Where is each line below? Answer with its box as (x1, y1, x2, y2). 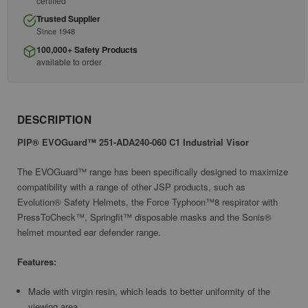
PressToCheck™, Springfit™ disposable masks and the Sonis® (17, 210, 272, 224)
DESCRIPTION (17, 111, 92, 127)
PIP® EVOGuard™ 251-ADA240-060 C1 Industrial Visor (17, 135, 249, 149)
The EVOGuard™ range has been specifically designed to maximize (17, 165, 288, 179)
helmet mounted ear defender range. (17, 225, 161, 239)
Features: (17, 255, 56, 269)
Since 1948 (36, 25, 75, 37)
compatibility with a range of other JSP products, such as (17, 180, 245, 194)
